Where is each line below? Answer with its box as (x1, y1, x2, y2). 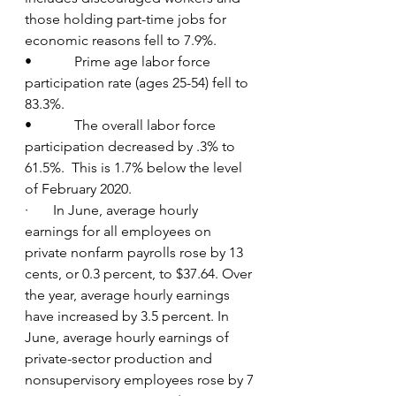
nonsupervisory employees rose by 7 (25, 370, 257, 388)
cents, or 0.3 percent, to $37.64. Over (25, 264, 255, 282)
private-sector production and (25, 349, 216, 367)
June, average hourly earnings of (25, 328, 232, 346)
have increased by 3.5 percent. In (25, 307, 232, 324)
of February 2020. (25, 179, 132, 197)
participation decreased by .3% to (25, 137, 239, 155)
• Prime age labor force (25, 52, 214, 70)
